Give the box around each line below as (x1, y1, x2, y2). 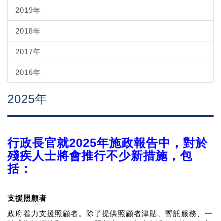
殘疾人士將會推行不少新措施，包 (7, 149, 192, 162)
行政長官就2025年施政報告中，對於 (7, 136, 208, 149)
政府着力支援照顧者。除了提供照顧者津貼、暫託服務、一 (7, 209, 213, 218)
